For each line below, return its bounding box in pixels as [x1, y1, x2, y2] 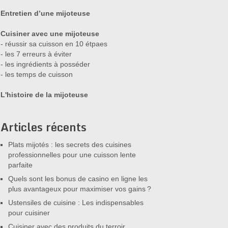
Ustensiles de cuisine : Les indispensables [8, 198, 144, 207]
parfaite [8, 161, 33, 169]
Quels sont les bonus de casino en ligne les [8, 175, 148, 183]
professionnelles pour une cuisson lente [8, 151, 136, 159]
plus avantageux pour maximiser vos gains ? [8, 185, 151, 193]
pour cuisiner [8, 209, 50, 217]
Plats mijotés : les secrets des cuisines [8, 140, 131, 149]
